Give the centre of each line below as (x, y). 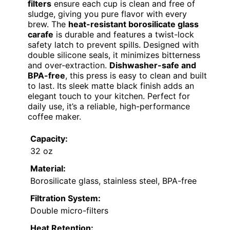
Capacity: (49, 139)
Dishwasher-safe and (153, 65)
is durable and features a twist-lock (124, 35)
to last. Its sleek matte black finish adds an (111, 86)
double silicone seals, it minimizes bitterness (114, 55)
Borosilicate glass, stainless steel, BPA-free (113, 181)
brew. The (48, 24)
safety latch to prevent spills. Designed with (113, 45)
